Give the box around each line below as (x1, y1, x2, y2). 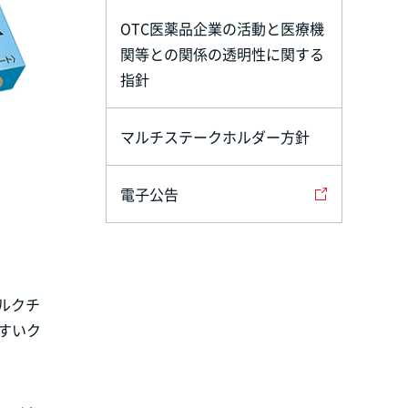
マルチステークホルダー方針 (120, 126, 310, 148)
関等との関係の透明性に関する (120, 43, 324, 66)
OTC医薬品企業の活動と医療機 (120, 17, 324, 40)
